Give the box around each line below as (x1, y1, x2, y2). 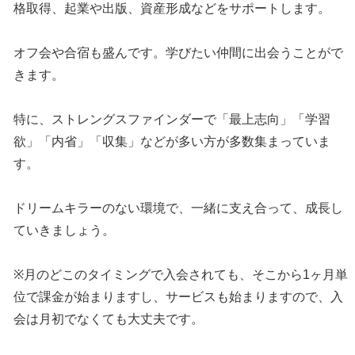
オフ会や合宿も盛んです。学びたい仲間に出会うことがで (13, 46, 344, 60)
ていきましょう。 (13, 223, 116, 238)
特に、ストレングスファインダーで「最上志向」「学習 (13, 113, 331, 127)
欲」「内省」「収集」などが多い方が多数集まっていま (13, 135, 331, 149)
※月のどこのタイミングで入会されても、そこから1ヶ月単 (13, 268, 349, 282)
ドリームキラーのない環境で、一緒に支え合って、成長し (13, 201, 344, 216)
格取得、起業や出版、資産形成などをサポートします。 (13, 2, 331, 16)
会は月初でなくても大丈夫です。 (13, 312, 204, 326)
